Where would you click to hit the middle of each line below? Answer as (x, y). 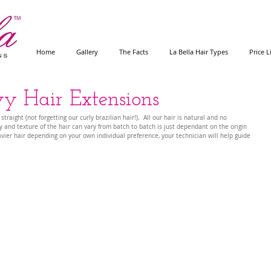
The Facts (134, 52)
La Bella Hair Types (199, 52)
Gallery (87, 52)
